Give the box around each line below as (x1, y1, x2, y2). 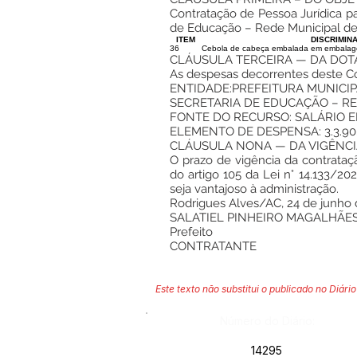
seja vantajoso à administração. (170, 182, 339, 196)
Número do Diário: (220, 314, 315, 328)
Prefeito (170, 225, 213, 239)
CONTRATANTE (170, 239, 257, 253)
